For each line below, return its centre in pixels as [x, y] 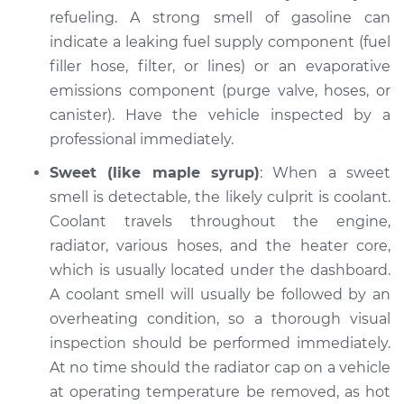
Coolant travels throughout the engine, [220, 221]
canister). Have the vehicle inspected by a [220, 115]
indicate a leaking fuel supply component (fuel [220, 42]
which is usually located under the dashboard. [220, 270]
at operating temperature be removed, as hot [220, 392]
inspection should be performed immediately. [220, 343]
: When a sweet [325, 173]
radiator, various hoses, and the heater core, [220, 246]
